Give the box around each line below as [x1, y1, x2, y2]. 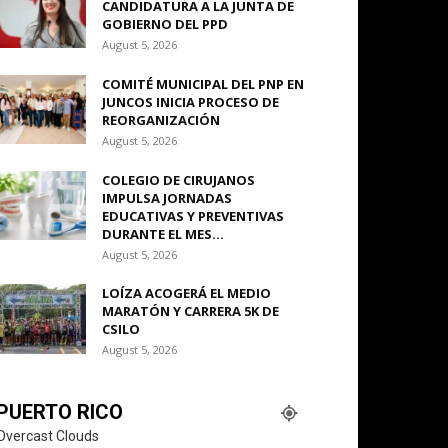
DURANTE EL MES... [102, 225, 224, 243]
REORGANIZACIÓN [102, 111, 220, 129]
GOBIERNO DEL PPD [102, 15, 228, 33]
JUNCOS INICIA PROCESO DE [102, 93, 279, 111]
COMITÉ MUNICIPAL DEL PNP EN [102, 75, 304, 93]
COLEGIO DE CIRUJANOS [102, 171, 255, 189]
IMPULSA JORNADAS [102, 189, 232, 207]
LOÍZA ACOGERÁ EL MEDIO [102, 284, 271, 302]
